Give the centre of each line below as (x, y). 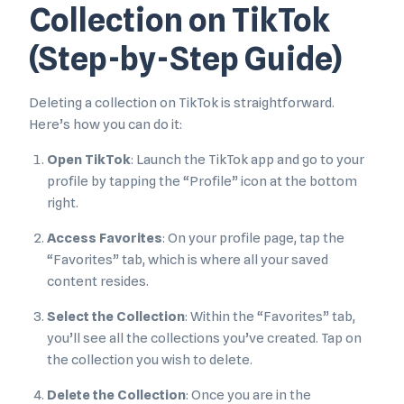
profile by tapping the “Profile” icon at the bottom (202, 182)
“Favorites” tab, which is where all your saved (188, 260)
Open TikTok (89, 160)
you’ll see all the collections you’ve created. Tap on (204, 339)
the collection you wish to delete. (150, 360)
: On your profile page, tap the (253, 239)
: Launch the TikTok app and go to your (248, 160)
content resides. (98, 282)
